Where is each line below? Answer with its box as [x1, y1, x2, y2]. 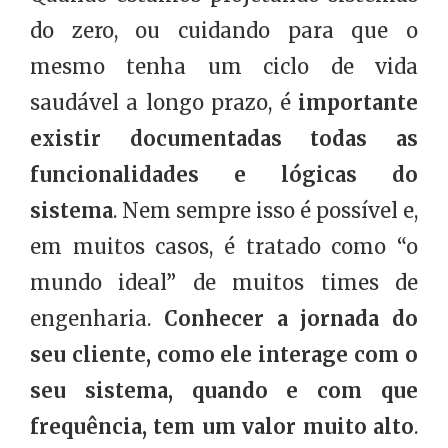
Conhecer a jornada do [163, 306, 418, 332]
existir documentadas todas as [30, 126, 418, 152]
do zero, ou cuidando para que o [30, 18, 418, 44]
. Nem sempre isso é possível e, [113, 198, 418, 224]
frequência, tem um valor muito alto [30, 414, 414, 440]
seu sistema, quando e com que [30, 378, 418, 404]
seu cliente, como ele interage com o [30, 342, 418, 368]
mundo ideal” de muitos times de [30, 270, 418, 296]
